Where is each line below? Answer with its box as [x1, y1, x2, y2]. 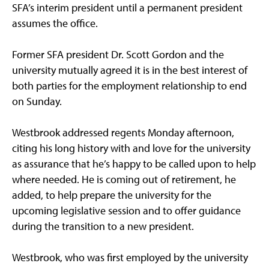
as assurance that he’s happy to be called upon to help [12, 157, 256, 171]
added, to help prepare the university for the [12, 188, 211, 202]
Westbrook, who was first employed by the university [12, 250, 248, 265]
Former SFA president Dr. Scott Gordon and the [12, 47, 224, 62]
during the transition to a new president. [12, 219, 194, 234]
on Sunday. [12, 94, 62, 109]
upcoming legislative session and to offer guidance [12, 204, 241, 218]
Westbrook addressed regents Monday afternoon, [12, 125, 234, 140]
